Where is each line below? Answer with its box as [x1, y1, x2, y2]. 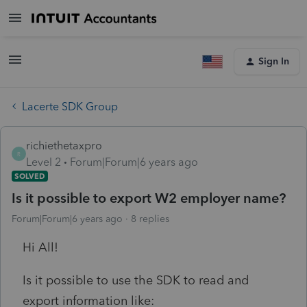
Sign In [258, 56, 289, 67]
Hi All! [23, 239, 58, 255]
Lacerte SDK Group [22, 99, 118, 113]
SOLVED [14, 171, 45, 181]
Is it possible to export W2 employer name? [12, 189, 286, 206]
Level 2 [26, 155, 61, 169]
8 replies [131, 212, 169, 225]
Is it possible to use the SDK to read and [23, 272, 249, 288]
